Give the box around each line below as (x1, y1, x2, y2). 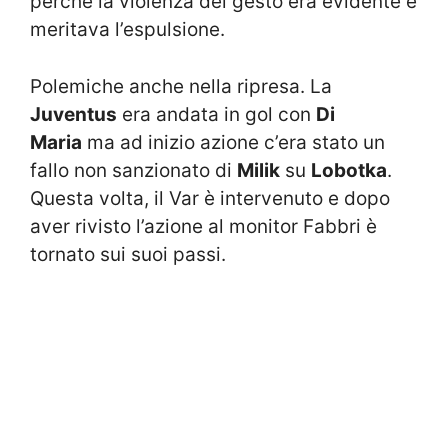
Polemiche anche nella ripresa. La (30, 74, 332, 98)
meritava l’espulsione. (30, 18, 225, 42)
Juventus (30, 102, 117, 126)
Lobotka (311, 158, 387, 182)
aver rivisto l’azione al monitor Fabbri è (30, 214, 377, 238)
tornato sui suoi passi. (30, 242, 226, 266)
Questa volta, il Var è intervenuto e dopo (30, 186, 390, 210)
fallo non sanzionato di (30, 158, 237, 182)
